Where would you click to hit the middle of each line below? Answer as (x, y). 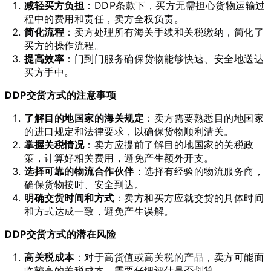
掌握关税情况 (54, 144)
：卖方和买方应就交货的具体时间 (189, 198)
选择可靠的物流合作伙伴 (79, 171)
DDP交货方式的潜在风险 (60, 234)
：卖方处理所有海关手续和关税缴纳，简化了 (164, 32)
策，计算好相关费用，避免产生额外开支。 (119, 158)
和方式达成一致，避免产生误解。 (99, 211)
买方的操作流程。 (64, 45)
